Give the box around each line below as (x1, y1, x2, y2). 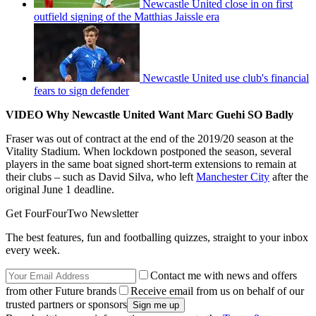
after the (269, 171, 308, 183)
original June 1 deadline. (6, 183, 114, 196)
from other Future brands (6, 285, 116, 298)
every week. (6, 244, 60, 257)
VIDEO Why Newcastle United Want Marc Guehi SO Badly (6, 109, 293, 121)
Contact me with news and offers (150, 269, 297, 282)
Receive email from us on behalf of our (130, 285, 304, 298)
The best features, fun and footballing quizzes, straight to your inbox (6, 231, 308, 244)
